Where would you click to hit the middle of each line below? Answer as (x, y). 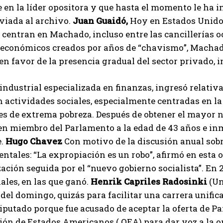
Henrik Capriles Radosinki (149, 181)
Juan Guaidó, (100, 21)
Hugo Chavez (34, 141)
